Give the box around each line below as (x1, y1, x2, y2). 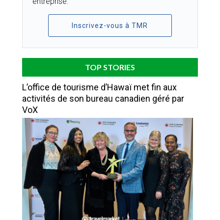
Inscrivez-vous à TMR (72, 21, 148, 29)
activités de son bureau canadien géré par (22, 93, 184, 104)
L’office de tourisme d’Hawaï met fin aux (22, 82, 177, 92)
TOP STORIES (85, 62, 135, 72)
